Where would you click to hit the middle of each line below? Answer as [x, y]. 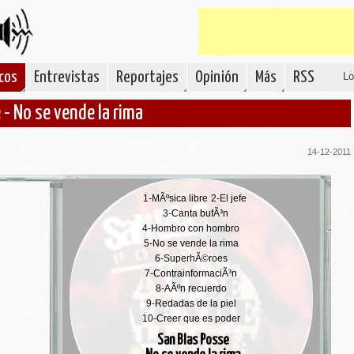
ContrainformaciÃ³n [195, 273]
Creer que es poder [198, 318]
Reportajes [147, 77]
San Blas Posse [193, 341]
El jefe [233, 198]
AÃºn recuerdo [195, 288]
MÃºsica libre [180, 198]
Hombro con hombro [195, 228]
